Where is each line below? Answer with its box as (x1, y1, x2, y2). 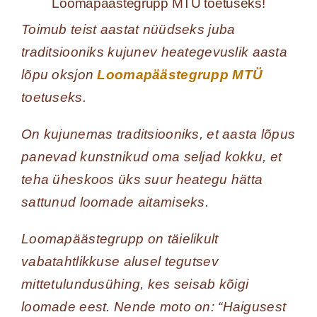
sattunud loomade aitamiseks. (21, 195, 209, 210)
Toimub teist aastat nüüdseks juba (21, 22, 236, 38)
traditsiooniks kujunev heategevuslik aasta (21, 45, 287, 60)
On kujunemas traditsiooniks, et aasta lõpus (21, 127, 296, 142)
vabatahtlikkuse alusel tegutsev (21, 254, 219, 270)
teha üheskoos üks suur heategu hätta (21, 172, 263, 188)
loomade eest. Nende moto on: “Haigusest (21, 299, 287, 315)
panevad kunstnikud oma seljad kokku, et (21, 149, 282, 165)
